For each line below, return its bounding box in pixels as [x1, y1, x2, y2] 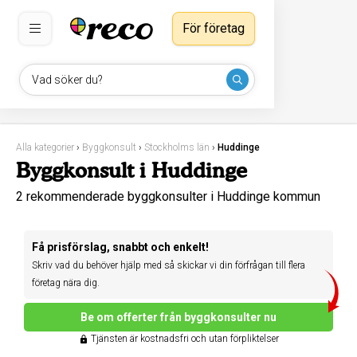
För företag [182, 21, 245, 36]
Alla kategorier [16, 142, 74, 153]
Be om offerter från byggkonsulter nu [80, 311, 277, 324]
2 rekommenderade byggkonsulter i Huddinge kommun [16, 189, 320, 204]
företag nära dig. [32, 277, 100, 288]
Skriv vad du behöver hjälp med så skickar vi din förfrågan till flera [32, 260, 305, 271]
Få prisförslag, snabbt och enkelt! [32, 241, 209, 253]
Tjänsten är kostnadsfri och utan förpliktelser [88, 333, 279, 344]
